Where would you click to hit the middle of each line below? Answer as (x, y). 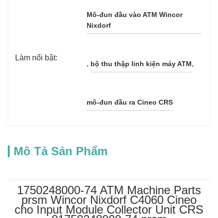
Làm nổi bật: (36, 57)
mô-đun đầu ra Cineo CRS (130, 102)
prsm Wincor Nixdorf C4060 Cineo (109, 200)
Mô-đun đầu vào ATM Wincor (135, 15)
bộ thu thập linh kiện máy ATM (141, 64)
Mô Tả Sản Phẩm (61, 151)
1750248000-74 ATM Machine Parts (109, 190)
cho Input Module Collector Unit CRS (109, 209)
